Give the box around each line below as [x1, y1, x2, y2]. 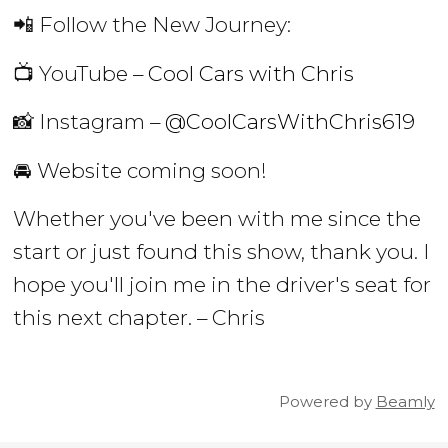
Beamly [375, 392, 435, 411]
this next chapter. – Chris [13, 305, 266, 331]
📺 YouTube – [13, 60, 149, 86]
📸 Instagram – [13, 109, 166, 135]
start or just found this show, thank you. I [13, 239, 431, 265]
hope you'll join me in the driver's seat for [13, 272, 432, 298]
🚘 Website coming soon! [13, 157, 268, 183]
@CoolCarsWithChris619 [165, 109, 416, 135]
